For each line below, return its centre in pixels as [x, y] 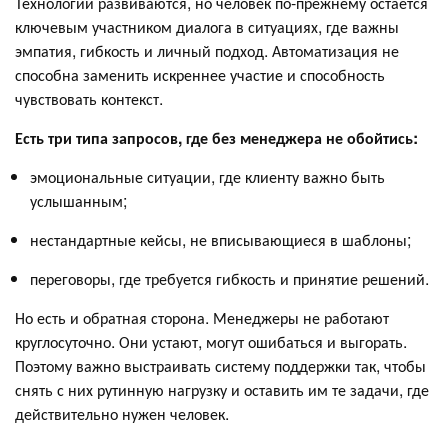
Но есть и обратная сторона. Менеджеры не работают [202, 317]
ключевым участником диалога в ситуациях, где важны [207, 26]
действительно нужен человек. [122, 413]
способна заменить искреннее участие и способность [200, 74]
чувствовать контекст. [89, 98]
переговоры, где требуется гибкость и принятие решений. [229, 278]
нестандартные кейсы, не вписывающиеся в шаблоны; [220, 239]
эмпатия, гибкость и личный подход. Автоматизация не [207, 50]
